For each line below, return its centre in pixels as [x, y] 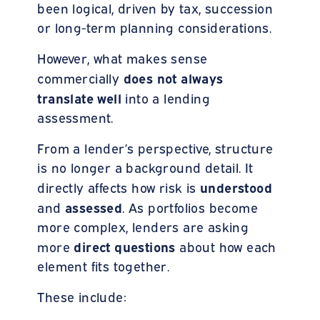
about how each [226, 246]
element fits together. [104, 265]
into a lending [166, 97]
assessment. [77, 117]
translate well [80, 97]
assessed [94, 206]
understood [236, 186]
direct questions [125, 246]
